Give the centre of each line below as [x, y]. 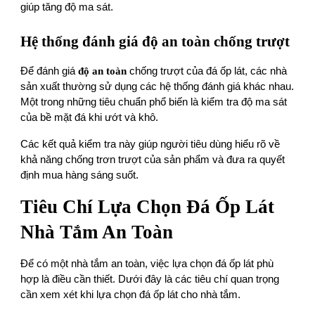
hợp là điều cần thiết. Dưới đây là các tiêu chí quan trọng [150, 279]
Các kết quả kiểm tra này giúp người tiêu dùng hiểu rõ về [150, 144]
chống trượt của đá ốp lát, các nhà [207, 71]
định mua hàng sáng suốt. [80, 175]
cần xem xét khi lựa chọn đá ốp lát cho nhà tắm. [131, 295]
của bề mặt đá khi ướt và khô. [90, 118]
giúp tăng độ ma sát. [67, 7]
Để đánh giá [50, 71]
